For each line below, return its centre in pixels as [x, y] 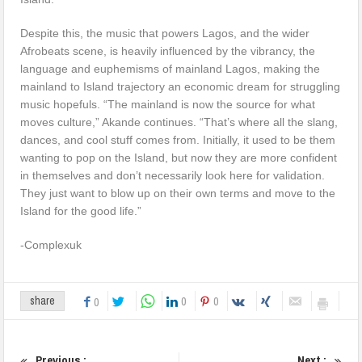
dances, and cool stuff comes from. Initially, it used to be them [178, 139]
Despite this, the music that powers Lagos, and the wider [165, 33]
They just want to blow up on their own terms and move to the [178, 193]
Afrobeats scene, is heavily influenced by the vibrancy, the [168, 51]
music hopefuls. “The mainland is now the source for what [168, 104]
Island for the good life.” [81, 210]
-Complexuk [51, 244]
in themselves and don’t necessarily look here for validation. [173, 175]
